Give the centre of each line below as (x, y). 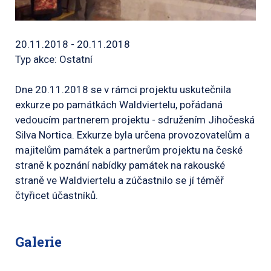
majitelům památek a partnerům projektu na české (129, 150)
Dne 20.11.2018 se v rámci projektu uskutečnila (123, 89)
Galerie (38, 241)
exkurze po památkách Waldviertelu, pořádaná (119, 104)
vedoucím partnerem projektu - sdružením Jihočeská (135, 119)
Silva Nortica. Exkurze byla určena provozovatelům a (132, 135)
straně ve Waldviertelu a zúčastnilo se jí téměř (119, 180)
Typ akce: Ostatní (54, 59)
